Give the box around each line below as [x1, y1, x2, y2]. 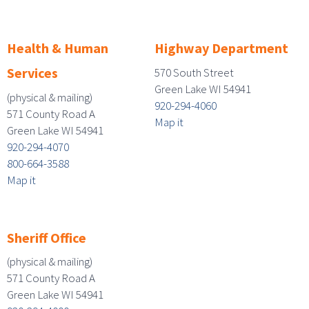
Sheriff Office [7, 228, 86, 246]
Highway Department [154, 39, 288, 57]
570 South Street [154, 64, 234, 80]
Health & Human [7, 39, 108, 57]
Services [7, 63, 58, 81]
